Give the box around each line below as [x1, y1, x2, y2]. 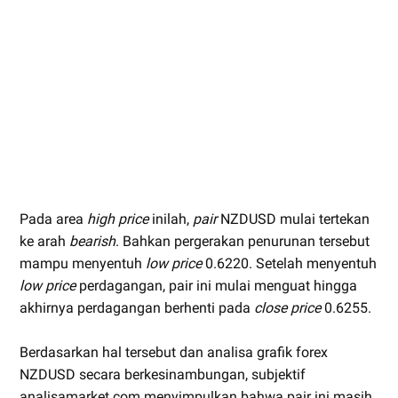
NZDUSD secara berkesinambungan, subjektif [20, 366, 306, 383]
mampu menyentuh [20, 255, 146, 272]
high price [87, 211, 148, 227]
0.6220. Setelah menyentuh [202, 255, 377, 272]
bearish [69, 233, 115, 250]
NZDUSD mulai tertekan [217, 211, 370, 227]
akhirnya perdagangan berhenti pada [20, 299, 254, 316]
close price [254, 299, 321, 316]
